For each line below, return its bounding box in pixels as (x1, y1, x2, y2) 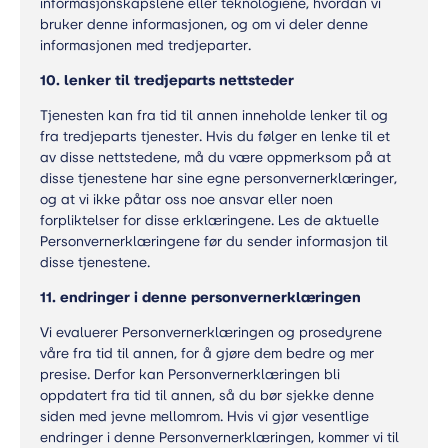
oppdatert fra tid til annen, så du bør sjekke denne (40, 387, 374, 404)
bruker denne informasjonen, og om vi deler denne (40, 16, 368, 33)
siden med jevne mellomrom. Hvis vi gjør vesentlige (40, 408, 369, 425)
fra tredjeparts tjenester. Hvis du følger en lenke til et (40, 128, 390, 145)
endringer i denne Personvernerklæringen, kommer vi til (40, 429, 399, 446)
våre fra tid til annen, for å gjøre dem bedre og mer (40, 345, 374, 362)
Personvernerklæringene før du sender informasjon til (40, 233, 388, 250)
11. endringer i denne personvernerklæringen (40, 289, 361, 306)
